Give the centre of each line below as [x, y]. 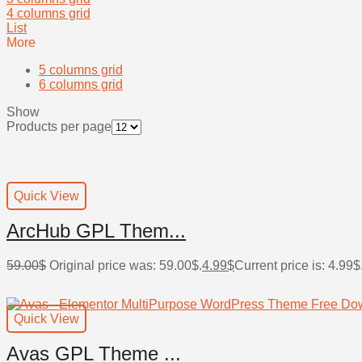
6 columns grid [81, 84]
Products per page [59, 126]
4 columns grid [48, 13]
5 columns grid [81, 69]
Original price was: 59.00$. [126, 265]
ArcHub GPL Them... [96, 230]
